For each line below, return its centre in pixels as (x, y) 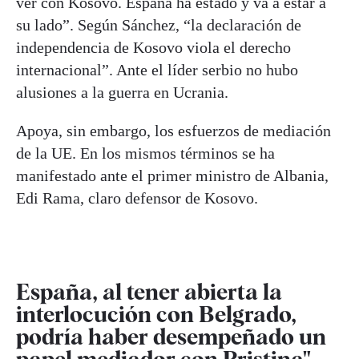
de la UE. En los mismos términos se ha (145, 153)
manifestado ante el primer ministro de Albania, (172, 176)
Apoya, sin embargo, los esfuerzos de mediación (173, 131)
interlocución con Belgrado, (156, 315)
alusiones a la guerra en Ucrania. (122, 93)
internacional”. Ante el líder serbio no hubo (157, 70)
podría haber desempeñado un (171, 337)
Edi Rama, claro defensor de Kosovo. (139, 198)
